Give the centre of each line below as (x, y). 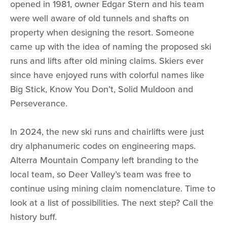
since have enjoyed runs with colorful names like (107, 75)
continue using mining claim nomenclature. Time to (113, 188)
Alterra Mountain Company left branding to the (104, 160)
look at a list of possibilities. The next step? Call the (112, 203)
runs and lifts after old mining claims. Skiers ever (107, 61)
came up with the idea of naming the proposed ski (111, 47)
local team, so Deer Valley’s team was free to (101, 174)
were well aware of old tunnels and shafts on (100, 18)
